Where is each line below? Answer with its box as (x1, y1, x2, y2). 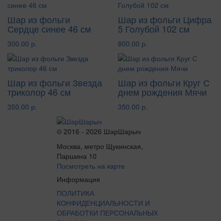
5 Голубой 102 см (118, 22, 189, 35)
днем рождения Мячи (118, 85, 207, 98)
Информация (57, 174, 100, 184)
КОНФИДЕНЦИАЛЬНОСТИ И (57, 197, 150, 208)
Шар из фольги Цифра (118, 12, 212, 26)
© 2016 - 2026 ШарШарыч (57, 126, 141, 136)
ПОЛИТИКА (57, 187, 94, 198)
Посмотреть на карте (57, 160, 125, 171)
